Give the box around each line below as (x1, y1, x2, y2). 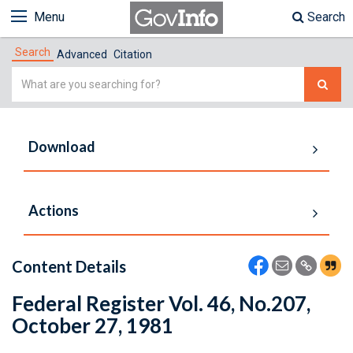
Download (28, 138, 95, 155)
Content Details (12, 257, 126, 276)
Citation (113, 48, 152, 61)
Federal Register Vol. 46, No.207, (12, 291, 310, 316)
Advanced (57, 48, 107, 61)
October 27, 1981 (12, 313, 173, 338)
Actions (28, 202, 79, 219)
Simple (11, 69, 51, 84)
